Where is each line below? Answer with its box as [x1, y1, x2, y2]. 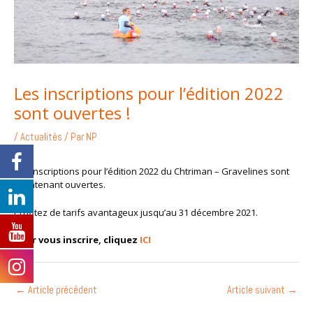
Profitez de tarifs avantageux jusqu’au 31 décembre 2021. [14, 205, 258, 219]
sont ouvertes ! [14, 101, 131, 124]
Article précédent [26, 284, 97, 297]
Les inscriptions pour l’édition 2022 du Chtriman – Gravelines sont [14, 164, 289, 177]
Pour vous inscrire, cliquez [14, 233, 140, 247]
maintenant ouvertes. [14, 177, 105, 191]
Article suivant [227, 284, 287, 297]
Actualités [20, 130, 62, 143]
